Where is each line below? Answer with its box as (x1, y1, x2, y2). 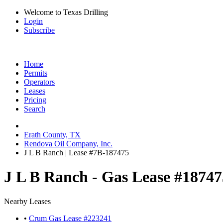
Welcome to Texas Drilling (24, 8, 108, 16)
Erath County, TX (24, 130, 81, 139)
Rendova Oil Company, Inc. (24, 139, 112, 148)
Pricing (24, 96, 46, 104)
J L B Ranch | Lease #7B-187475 (24, 148, 129, 157)
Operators (24, 78, 55, 86)
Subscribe (24, 26, 55, 34)
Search (24, 105, 45, 113)
